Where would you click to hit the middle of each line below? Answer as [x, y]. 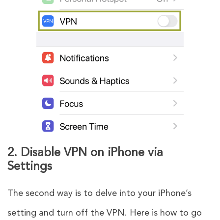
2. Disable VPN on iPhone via [85, 153]
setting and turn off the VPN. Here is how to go [105, 213]
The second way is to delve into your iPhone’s [99, 193]
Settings [31, 167]
